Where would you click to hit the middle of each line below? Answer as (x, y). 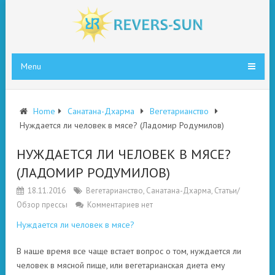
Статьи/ (227, 191)
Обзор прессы (42, 205)
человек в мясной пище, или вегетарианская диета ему (121, 265)
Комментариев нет (120, 205)
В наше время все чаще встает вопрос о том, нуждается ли (129, 251)
